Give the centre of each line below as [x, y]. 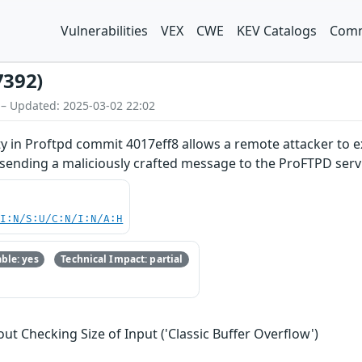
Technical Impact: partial [122, 259]
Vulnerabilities [104, 31]
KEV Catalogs [277, 31]
